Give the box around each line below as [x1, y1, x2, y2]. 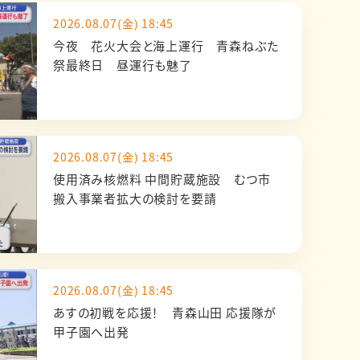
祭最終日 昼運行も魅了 [53, 56, 192, 73]
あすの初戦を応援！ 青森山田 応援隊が [53, 304, 277, 321]
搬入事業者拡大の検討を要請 [53, 190, 217, 207]
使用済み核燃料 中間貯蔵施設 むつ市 [53, 170, 284, 187]
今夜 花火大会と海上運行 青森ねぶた [53, 37, 279, 54]
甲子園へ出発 [53, 323, 129, 340]
